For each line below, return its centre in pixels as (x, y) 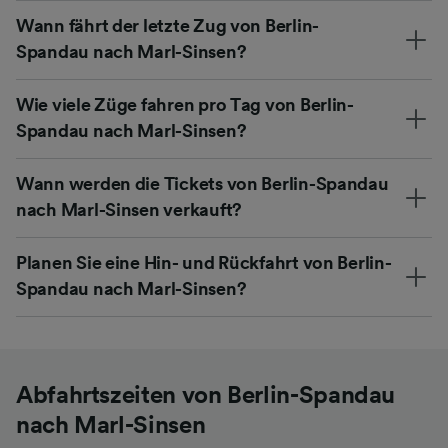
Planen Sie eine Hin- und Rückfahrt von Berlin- (204, 262)
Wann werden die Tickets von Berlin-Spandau (202, 183)
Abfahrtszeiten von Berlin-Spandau (206, 395)
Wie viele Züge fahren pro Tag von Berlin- (185, 104)
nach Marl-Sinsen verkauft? (129, 209)
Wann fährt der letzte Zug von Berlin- (168, 25)
